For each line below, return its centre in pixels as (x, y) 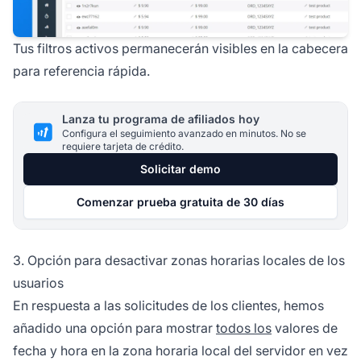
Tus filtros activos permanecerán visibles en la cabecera (180, 48)
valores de (305, 328)
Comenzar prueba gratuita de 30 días (180, 201)
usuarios (38, 282)
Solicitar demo (180, 168)
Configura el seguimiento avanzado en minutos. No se (184, 133)
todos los (244, 328)
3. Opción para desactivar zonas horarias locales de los (179, 260)
